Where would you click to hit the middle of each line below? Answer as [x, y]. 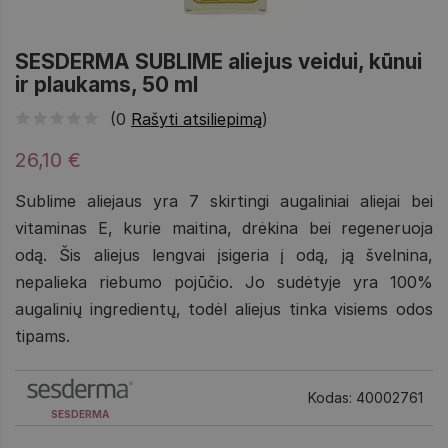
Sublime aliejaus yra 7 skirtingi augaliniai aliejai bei [224, 200]
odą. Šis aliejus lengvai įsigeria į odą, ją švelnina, [224, 254]
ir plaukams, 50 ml [106, 85]
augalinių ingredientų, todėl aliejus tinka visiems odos [224, 308]
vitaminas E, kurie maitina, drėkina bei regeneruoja [224, 227]
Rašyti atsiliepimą [196, 118]
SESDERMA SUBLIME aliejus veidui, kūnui [218, 62]
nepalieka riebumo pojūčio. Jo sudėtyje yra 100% [224, 281]
